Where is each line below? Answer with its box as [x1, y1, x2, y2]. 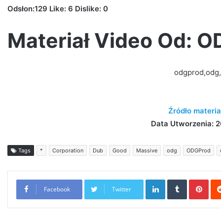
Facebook [44, 184, 70, 193]
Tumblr [186, 175, 207, 183]
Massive [136, 147, 157, 154]
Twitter [112, 184, 131, 193]
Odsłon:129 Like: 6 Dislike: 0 [7, 3, 108, 13]
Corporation [52, 147, 83, 154]
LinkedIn [165, 175, 190, 183]
